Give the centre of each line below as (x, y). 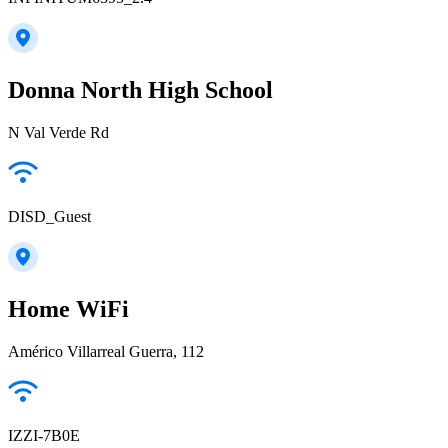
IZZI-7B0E (44, 435)
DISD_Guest (49, 216)
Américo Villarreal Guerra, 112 (106, 351)
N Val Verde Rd (58, 132)
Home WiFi (68, 308)
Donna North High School (140, 89)
